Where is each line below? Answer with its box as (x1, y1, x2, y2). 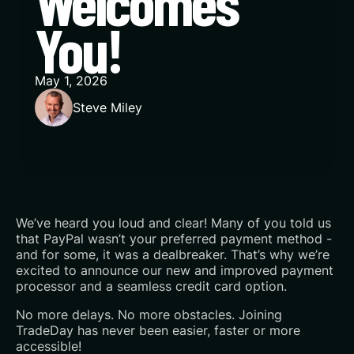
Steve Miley (73, 100, 142, 115)
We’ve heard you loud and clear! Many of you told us (16, 215, 331, 231)
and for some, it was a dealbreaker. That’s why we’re (16, 247, 330, 262)
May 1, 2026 (35, 73, 107, 88)
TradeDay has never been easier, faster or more (16, 322, 300, 338)
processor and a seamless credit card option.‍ (16, 278, 287, 294)
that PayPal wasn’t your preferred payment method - (16, 231, 332, 247)
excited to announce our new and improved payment (16, 262, 333, 278)
